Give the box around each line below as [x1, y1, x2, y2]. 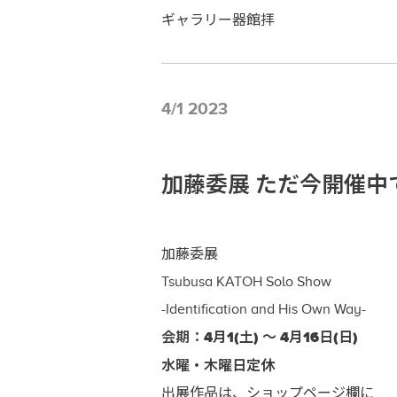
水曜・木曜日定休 [161, 356, 275, 374]
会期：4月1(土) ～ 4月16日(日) [161, 328, 358, 346]
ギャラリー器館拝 [161, 12, 275, 28]
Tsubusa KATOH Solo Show [161, 273, 331, 290]
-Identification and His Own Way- [161, 300, 366, 317]
